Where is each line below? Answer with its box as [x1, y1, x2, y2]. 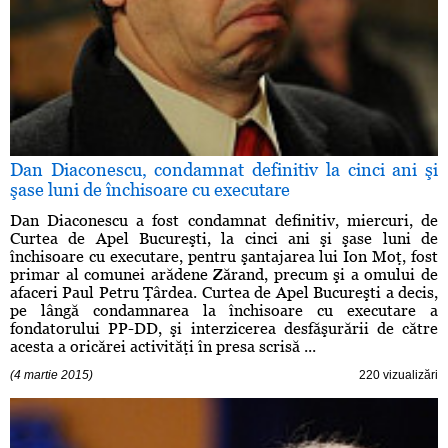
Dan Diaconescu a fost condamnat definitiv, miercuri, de [10, 211, 438, 231]
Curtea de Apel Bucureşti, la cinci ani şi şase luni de [10, 229, 438, 249]
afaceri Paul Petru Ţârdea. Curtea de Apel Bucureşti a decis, [10, 283, 438, 303]
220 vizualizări [359, 368, 438, 383]
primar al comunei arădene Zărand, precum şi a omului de [10, 265, 438, 285]
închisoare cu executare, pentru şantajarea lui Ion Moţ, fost [10, 247, 438, 267]
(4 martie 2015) [10, 368, 93, 383]
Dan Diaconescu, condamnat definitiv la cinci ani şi [10, 159, 438, 181]
